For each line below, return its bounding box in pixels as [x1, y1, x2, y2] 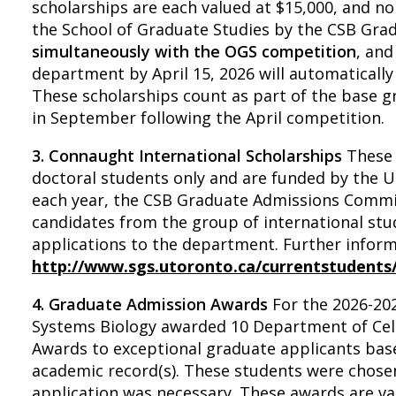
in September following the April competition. [32, 107, 385, 128]
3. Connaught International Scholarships [32, 145, 342, 166]
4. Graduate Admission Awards [32, 293, 268, 315]
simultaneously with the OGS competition [32, 41, 356, 62]
